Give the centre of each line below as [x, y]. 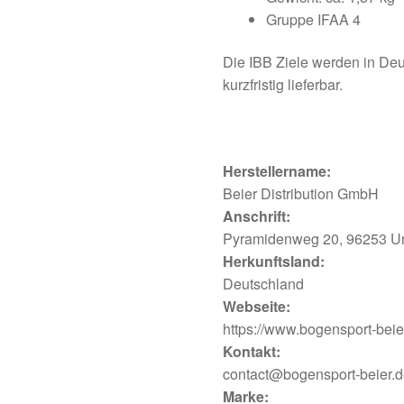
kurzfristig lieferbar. [283, 85]
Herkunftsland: [274, 261]
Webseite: [257, 306]
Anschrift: [257, 216]
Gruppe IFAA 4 [314, 19]
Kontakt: [252, 351]
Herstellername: [277, 170]
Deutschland [264, 283]
